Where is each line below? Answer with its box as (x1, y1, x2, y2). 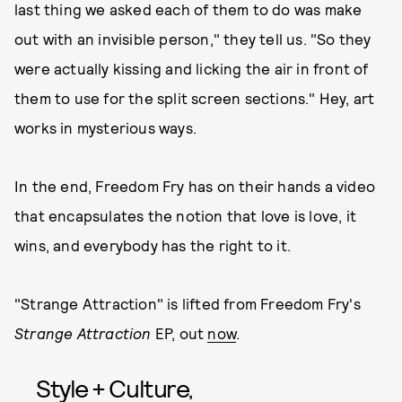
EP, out (151, 324, 208, 342)
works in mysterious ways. (14, 118, 197, 136)
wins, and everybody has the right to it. (14, 236, 292, 254)
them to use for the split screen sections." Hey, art (14, 89, 375, 107)
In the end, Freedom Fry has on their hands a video (14, 177, 376, 195)
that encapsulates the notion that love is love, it (14, 206, 357, 224)
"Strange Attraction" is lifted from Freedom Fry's (14, 294, 361, 312)
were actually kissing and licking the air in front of (14, 59, 369, 77)
